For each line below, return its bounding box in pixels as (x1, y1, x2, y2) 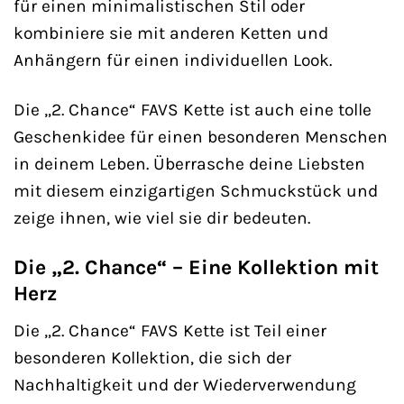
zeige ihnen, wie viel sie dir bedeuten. (14, 207, 310, 229)
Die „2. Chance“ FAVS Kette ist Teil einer (14, 319, 326, 341)
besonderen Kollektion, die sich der (14, 346, 291, 368)
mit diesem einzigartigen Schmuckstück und (14, 180, 378, 202)
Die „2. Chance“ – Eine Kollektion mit (14, 255, 379, 280)
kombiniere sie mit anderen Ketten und (14, 23, 328, 44)
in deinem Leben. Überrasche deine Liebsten (14, 153, 365, 175)
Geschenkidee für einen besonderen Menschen (14, 126, 388, 148)
